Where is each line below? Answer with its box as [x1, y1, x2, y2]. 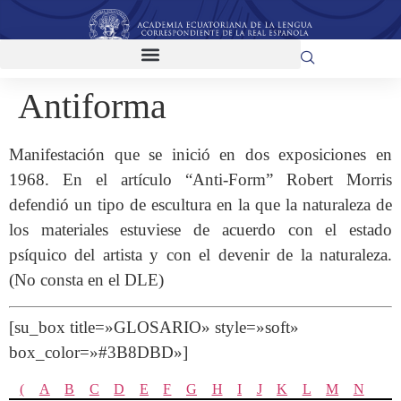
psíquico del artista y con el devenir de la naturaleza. [9, 245, 392, 265]
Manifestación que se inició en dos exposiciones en [9, 145, 392, 165]
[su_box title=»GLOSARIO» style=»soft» [9, 317, 299, 337]
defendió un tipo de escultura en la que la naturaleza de [9, 195, 392, 215]
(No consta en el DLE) [9, 270, 164, 290]
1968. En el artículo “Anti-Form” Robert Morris [9, 170, 392, 190]
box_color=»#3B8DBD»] [9, 342, 188, 362]
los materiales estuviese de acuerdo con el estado [9, 220, 392, 240]
